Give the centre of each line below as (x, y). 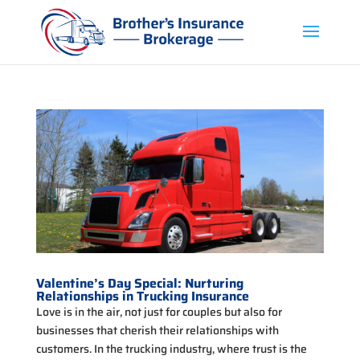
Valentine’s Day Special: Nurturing (139, 284)
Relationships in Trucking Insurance (142, 297)
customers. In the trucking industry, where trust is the (171, 349)
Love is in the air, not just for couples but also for (159, 312)
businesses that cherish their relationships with (157, 331)
